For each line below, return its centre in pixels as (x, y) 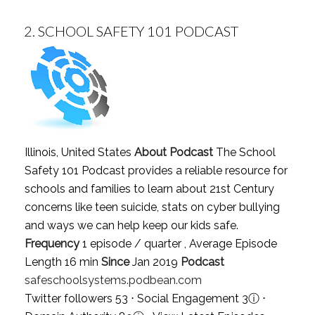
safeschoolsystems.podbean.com (113, 280)
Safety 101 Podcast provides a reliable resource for (156, 170)
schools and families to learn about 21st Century (149, 188)
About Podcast (173, 152)
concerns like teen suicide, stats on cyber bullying (152, 207)
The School (244, 152)
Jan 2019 (155, 262)
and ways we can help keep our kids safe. (131, 225)
